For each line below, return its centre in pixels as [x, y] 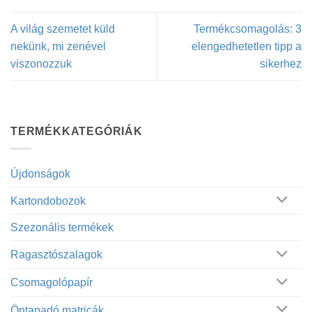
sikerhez [281, 63]
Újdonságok [40, 173]
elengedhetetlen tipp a [247, 46]
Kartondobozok [48, 201]
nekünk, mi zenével [58, 46]
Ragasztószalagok [56, 255]
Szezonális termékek [62, 228]
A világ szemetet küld [63, 29]
